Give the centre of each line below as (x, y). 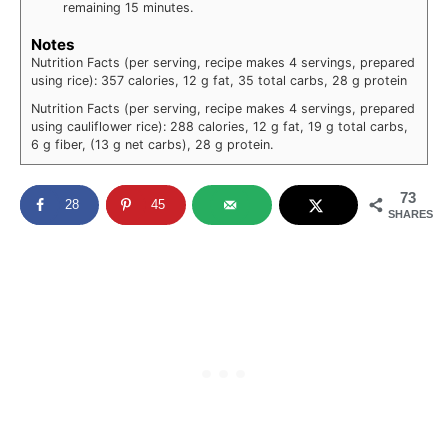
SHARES (410, 214)
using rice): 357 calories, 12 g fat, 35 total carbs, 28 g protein (219, 81)
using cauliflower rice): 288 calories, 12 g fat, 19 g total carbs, (219, 127)
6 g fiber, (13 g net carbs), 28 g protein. (154, 145)
